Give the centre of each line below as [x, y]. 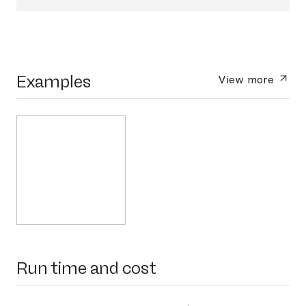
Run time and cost [86, 268]
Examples [54, 82]
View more [248, 79]
